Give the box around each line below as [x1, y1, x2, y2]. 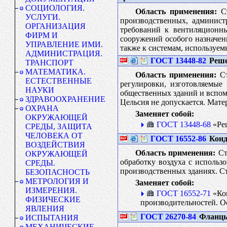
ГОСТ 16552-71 [156, 188, 211, 198]
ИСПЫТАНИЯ [25, 213, 79, 222]
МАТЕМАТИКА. [25, 67, 86, 76]
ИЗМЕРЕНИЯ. [25, 186, 77, 195]
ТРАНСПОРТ [25, 58, 73, 67]
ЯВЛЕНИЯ [25, 204, 64, 213]
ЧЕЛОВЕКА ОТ [25, 131, 83, 140]
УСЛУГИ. [25, 13, 60, 21]
